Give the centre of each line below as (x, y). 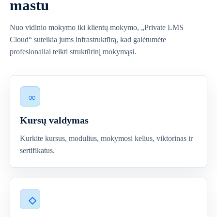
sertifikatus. (37, 150)
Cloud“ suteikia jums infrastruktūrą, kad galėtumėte (88, 39)
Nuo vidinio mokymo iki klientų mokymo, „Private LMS (97, 27)
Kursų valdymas (54, 120)
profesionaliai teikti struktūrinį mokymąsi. (73, 52)
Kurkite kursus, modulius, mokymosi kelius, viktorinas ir (106, 138)
